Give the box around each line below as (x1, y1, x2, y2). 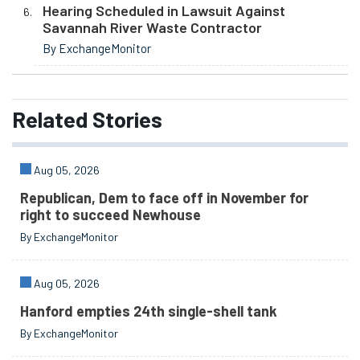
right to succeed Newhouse (20, 206, 202, 224)
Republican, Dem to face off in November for (20, 189, 309, 207)
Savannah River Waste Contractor (43, 18, 262, 37)
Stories (88, 104, 162, 133)
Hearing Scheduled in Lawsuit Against (43, 2, 285, 20)
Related (12, 104, 88, 133)
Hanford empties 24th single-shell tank (20, 302, 278, 321)
